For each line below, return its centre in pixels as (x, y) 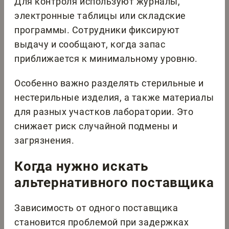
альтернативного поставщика (114, 183)
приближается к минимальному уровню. (106, 59)
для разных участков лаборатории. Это (104, 112)
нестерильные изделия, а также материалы (114, 98)
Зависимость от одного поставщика (96, 208)
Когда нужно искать (82, 166)
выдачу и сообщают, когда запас (90, 44)
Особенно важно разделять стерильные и (109, 83)
